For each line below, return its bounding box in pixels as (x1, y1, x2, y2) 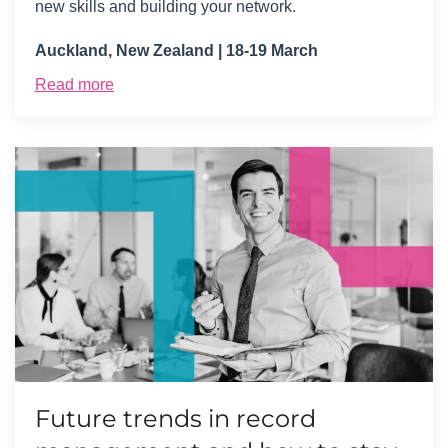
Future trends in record (35, 403, 316, 433)
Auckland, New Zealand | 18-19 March (35, 41, 318, 59)
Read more (35, 75, 114, 93)
